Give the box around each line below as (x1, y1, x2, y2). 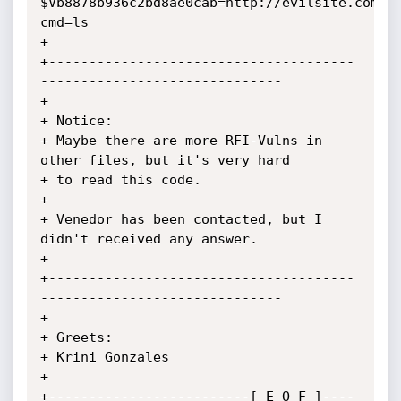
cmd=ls (39, 14, 89, 30)
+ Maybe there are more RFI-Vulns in (39, 132, 322, 149)
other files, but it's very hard (39, 152, 290, 168)
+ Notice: (39, 113, 113, 129)
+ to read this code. (39, 172, 201, 188)
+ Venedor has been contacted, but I (39, 211, 322, 227)
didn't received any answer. (39, 231, 258, 247)
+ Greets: (39, 329, 113, 346)
